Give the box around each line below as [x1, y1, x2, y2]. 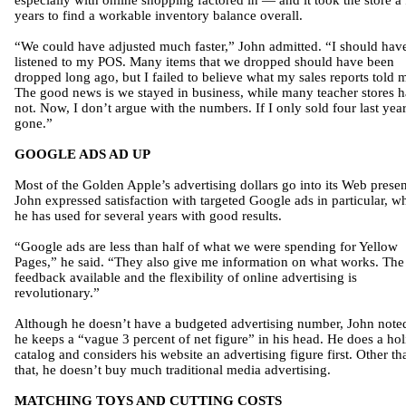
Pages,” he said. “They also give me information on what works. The [14, 255, 404, 269]
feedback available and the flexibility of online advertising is [14, 270, 357, 285]
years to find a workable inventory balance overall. [14, 8, 303, 23]
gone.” [14, 116, 53, 130]
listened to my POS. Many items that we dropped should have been [14, 54, 394, 69]
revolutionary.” [14, 285, 100, 300]
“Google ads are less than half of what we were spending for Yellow [14, 239, 398, 254]
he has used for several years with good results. [14, 208, 282, 223]
